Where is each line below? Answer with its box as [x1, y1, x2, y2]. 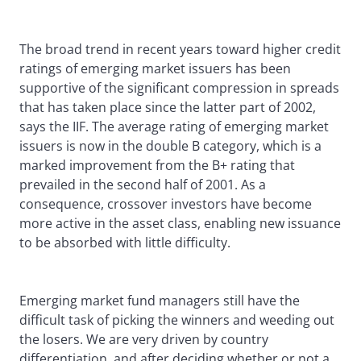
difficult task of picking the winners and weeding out [19, 311, 334, 330]
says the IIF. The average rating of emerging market [19, 118, 329, 136]
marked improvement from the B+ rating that [19, 156, 295, 175]
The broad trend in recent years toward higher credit [19, 40, 341, 59]
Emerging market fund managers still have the [19, 292, 300, 310]
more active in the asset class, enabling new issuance [19, 214, 341, 233]
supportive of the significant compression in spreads [19, 79, 339, 98]
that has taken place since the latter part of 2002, [19, 98, 316, 117]
